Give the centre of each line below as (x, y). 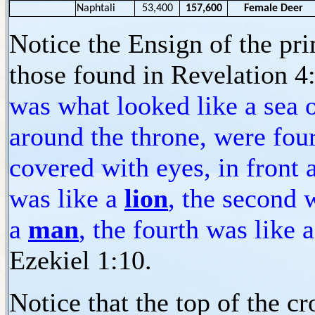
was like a (67, 199)
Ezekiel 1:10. (84, 261)
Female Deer (273, 9)
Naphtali (96, 9)
